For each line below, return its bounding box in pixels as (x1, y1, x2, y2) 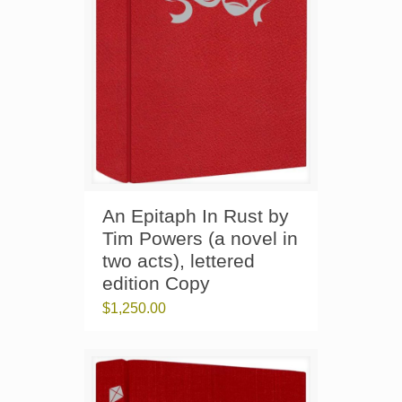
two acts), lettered (102, 250, 255, 272)
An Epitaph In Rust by (102, 205, 289, 227)
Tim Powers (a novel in (102, 228, 298, 249)
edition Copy (102, 273, 210, 294)
